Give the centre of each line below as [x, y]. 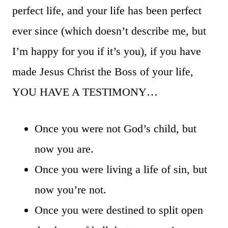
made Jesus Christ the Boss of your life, [103, 71]
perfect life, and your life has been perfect [107, 10]
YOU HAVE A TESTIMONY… [85, 92]
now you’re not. [70, 189]
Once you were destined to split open [119, 210]
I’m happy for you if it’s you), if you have [107, 51]
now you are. [64, 149]
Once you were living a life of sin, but [121, 169]
